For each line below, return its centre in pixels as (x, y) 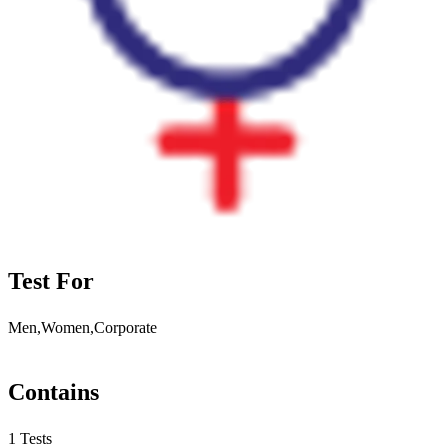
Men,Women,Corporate (82, 327)
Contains (53, 391)
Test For (51, 280)
